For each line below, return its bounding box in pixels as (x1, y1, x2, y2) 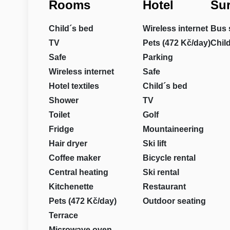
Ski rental (142, 168, 179, 177)
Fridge (48, 125, 74, 133)
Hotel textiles (48, 82, 99, 90)
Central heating (48, 168, 108, 177)
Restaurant (142, 182, 186, 191)
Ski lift (142, 139, 166, 148)
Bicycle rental (142, 154, 196, 162)
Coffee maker (48, 154, 101, 162)
